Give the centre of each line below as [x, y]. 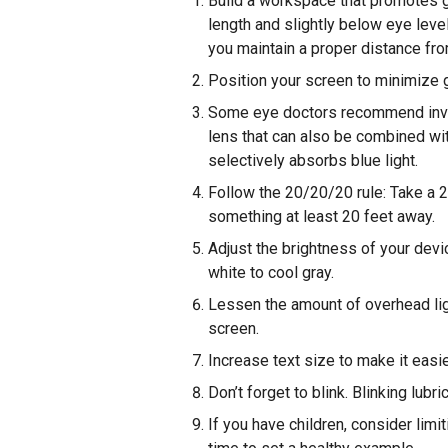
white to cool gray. [271, 272]
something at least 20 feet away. [321, 216]
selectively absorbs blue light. [313, 160]
